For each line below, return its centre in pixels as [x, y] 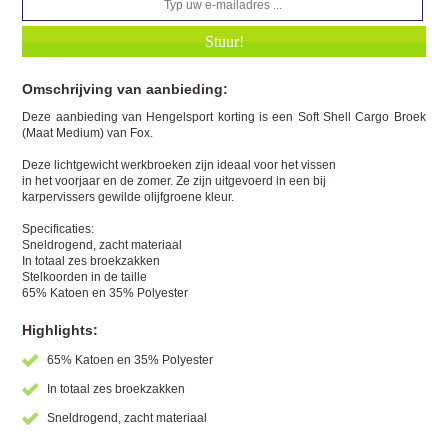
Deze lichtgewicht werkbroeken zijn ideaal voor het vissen [179, 165]
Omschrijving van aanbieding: [125, 89]
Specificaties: [58, 229]
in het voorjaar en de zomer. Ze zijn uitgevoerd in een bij [174, 181]
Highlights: [60, 330]
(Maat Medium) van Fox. [88, 133]
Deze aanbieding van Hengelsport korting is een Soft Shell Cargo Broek [224, 117]
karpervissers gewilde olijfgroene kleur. [128, 197]
